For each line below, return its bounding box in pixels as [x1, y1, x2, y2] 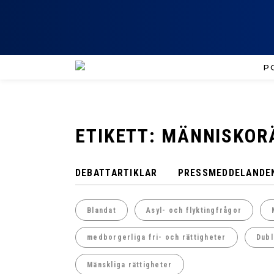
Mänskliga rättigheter [87, 260, 172, 269]
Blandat [87, 206, 116, 215]
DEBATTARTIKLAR [75, 166, 158, 179]
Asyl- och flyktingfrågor [146, 206, 242, 215]
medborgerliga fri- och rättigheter [87, 233, 226, 242]
